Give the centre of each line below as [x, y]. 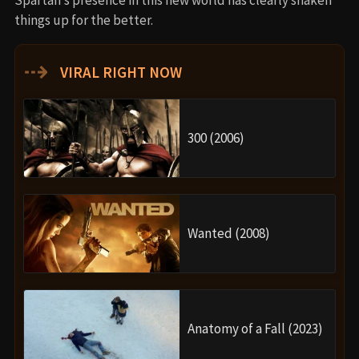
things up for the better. [84, 20]
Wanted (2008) [229, 233]
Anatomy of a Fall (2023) [255, 328]
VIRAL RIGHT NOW [119, 72]
